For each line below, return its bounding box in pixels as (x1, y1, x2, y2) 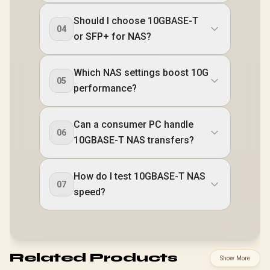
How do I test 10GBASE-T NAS (74, 170, 206, 182)
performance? (74, 82, 137, 94)
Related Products (10, 250, 177, 266)
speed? (74, 186, 105, 198)
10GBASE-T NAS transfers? (74, 134, 194, 146)
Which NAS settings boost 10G (74, 66, 209, 78)
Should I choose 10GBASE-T (74, 14, 198, 27)
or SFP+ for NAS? (74, 30, 151, 42)
